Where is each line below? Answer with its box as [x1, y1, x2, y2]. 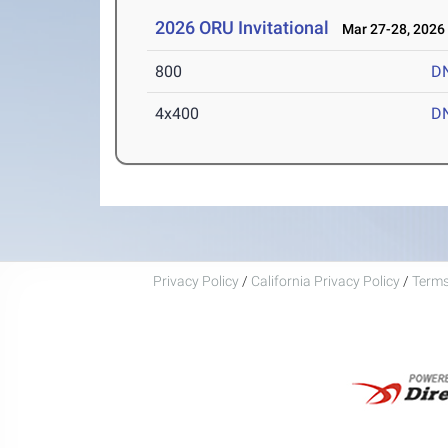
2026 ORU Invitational [155, 17, 330, 38]
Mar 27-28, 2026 [333, 21, 446, 37]
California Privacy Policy [250, 272, 400, 289]
